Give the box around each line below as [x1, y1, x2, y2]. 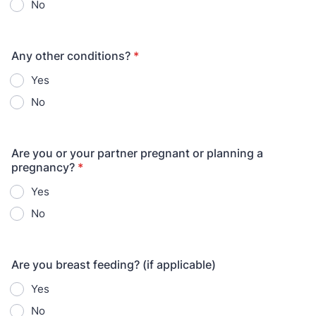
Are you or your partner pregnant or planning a [11, 146, 263, 160]
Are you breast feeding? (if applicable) [11, 257, 216, 272]
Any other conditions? [11, 49, 130, 63]
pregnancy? [11, 160, 75, 174]
